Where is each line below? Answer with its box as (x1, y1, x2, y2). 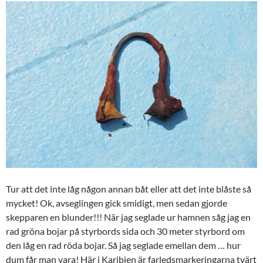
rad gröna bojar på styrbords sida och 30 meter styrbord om (6, 225, 245, 237)
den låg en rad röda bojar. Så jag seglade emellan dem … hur (6, 239, 241, 251)
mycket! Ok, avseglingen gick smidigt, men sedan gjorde (6, 197, 227, 208)
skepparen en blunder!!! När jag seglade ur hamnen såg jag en (6, 211, 251, 222)
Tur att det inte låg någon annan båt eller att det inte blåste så (6, 183, 251, 194)
